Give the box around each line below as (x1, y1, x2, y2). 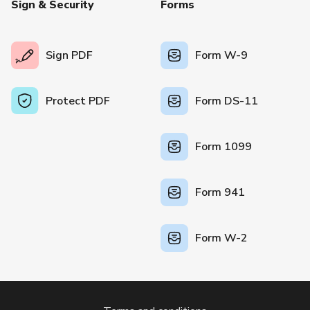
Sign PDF (46, 48, 93, 64)
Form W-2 (195, 230, 248, 246)
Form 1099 (195, 139, 253, 155)
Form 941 (195, 185, 246, 201)
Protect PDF (46, 93, 110, 109)
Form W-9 (195, 48, 248, 64)
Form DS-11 (195, 93, 259, 109)
